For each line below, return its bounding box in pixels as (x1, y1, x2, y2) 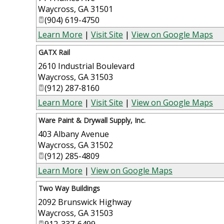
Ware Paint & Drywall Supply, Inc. (38, 115, 145, 125)
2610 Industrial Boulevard (38, 60, 134, 71)
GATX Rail (38, 47, 70, 57)
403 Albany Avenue (38, 128, 109, 139)
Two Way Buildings (38, 183, 100, 193)
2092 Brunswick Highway (38, 196, 131, 207)
